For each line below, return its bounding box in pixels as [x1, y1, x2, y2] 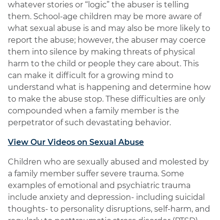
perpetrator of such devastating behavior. [8, 118, 171, 127]
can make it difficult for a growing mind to [8, 71, 173, 80]
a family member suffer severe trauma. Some [8, 169, 184, 178]
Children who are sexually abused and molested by [8, 157, 209, 166]
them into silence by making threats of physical [8, 47, 195, 56]
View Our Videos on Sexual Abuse [8, 137, 144, 147]
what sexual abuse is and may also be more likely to [8, 24, 210, 33]
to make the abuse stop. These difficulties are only [8, 94, 205, 104]
